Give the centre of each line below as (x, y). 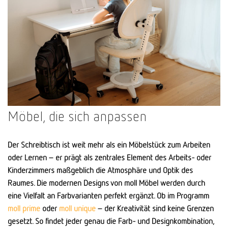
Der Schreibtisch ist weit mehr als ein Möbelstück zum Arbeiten (109, 144)
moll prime (24, 208)
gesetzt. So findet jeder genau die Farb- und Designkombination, (111, 221)
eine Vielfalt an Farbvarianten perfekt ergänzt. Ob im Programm (108, 195)
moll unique (77, 208)
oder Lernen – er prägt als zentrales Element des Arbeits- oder (109, 157)
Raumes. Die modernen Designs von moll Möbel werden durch (106, 182)
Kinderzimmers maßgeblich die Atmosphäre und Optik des (100, 170)
